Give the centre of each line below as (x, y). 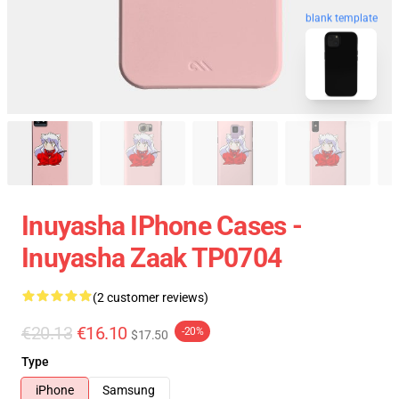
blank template (342, 19)
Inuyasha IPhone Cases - (162, 226)
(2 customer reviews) (151, 297)
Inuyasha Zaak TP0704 (151, 258)
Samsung (129, 390)
